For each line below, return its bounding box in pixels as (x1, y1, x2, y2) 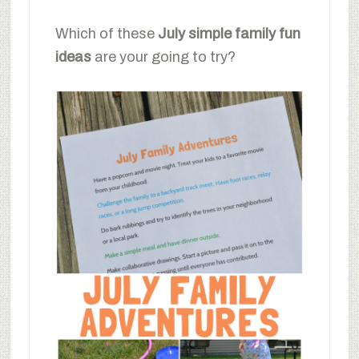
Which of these (54, 26, 158, 42)
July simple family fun (157, 26, 301, 42)
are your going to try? (91, 49, 236, 66)
